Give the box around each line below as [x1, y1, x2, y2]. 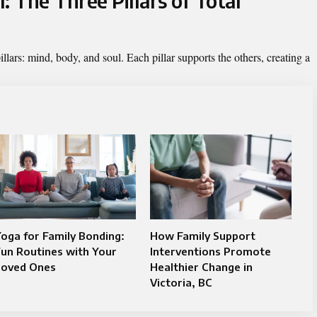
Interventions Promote [149, 245, 271, 258]
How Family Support [149, 229, 255, 242]
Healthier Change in [149, 260, 253, 273]
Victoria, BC [149, 276, 212, 289]
